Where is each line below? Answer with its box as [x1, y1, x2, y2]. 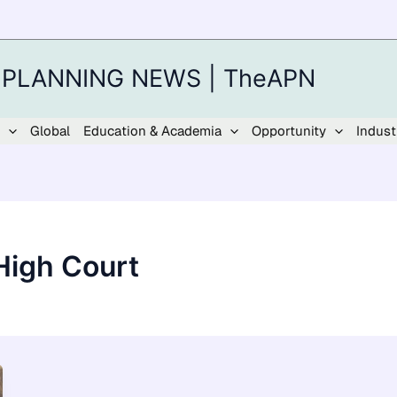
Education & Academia [83, 122, 222, 139]
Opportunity [252, 122, 326, 139]
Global [30, 122, 70, 139]
